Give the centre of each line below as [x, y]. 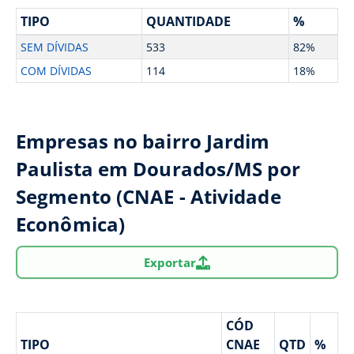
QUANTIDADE [188, 21]
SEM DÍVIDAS [54, 47]
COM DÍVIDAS [56, 71]
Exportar [170, 262]
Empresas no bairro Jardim [143, 141]
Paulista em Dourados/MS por [158, 169]
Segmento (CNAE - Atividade [149, 196]
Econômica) [70, 224]
